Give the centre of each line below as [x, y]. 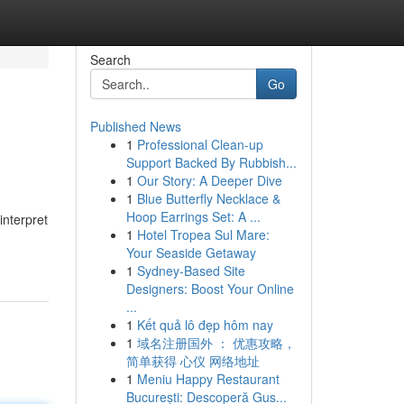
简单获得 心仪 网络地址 [193, 361]
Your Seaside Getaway [191, 252]
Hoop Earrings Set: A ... [193, 216]
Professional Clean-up [200, 144]
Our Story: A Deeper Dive [209, 180]
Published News [135, 126]
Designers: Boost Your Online [210, 289]
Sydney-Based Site [191, 271]
